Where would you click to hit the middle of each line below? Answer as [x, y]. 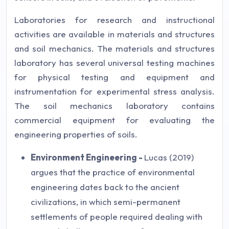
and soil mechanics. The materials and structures [114, 48]
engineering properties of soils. [76, 134]
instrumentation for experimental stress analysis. [114, 91]
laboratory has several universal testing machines [114, 62]
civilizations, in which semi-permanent [106, 201]
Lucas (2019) [169, 157]
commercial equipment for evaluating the [114, 120]
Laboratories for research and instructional [114, 19]
